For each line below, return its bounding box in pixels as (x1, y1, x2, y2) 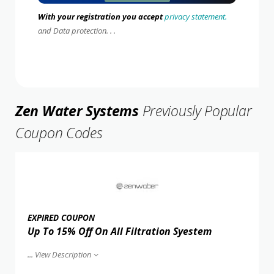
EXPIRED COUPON (28, 212, 95, 223)
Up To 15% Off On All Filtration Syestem (28, 224, 212, 238)
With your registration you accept (38, 10, 163, 22)
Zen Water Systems (15, 100, 139, 120)
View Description (35, 248, 91, 260)
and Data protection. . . (38, 24, 116, 36)
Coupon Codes (15, 122, 103, 143)
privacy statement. (165, 10, 227, 22)
